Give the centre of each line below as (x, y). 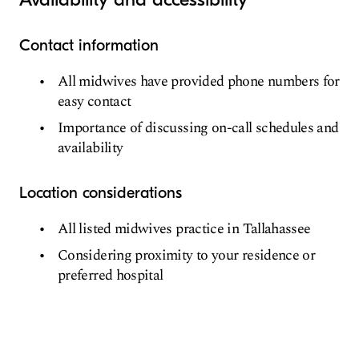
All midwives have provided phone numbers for (199, 81)
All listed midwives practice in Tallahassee (184, 228)
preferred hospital (111, 275)
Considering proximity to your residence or (187, 255)
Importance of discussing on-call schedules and (198, 127)
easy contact (95, 101)
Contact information (89, 45)
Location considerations (101, 192)
